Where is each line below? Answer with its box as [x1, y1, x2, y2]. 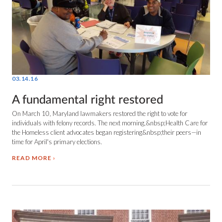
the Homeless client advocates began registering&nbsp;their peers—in [12, 128, 201, 137]
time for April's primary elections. [12, 138, 102, 146]
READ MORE [12, 154, 52, 162]
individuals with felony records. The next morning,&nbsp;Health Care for [12, 119, 208, 127]
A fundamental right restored [12, 94, 163, 107]
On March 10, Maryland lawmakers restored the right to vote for [12, 110, 187, 118]
